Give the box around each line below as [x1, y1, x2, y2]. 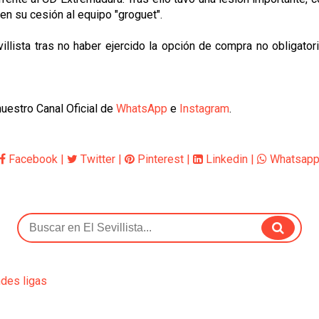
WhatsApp [116, 102, 167, 115]
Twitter [78, 152, 115, 166]
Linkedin [203, 152, 248, 166]
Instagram [179, 102, 229, 115]
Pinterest [135, 152, 184, 166]
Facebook [6, 152, 58, 166]
